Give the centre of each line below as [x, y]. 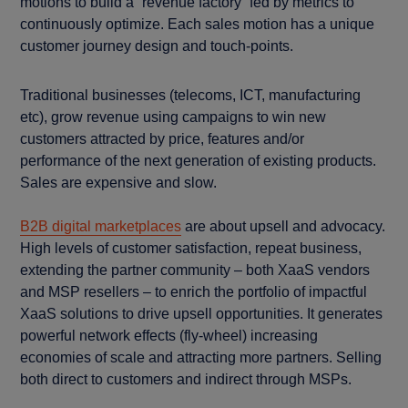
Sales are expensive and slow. [119, 183]
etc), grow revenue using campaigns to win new [173, 117]
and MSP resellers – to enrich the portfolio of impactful [194, 292]
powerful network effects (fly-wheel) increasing [169, 336]
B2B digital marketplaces [101, 226]
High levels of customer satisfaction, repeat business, [191, 248]
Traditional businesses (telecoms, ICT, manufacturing [191, 95]
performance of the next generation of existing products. [199, 161]
